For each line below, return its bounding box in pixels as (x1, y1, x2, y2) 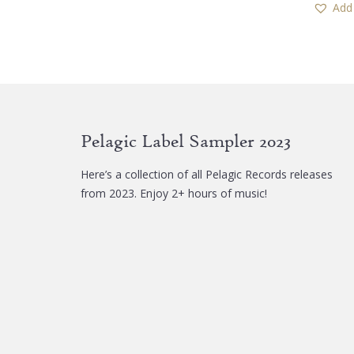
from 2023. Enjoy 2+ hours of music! (81, 186, 267, 201)
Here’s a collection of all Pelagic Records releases (81, 167, 333, 183)
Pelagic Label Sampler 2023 (81, 130, 291, 153)
